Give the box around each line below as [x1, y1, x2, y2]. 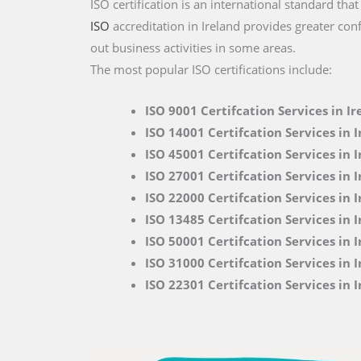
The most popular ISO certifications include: [90, 61, 332, 77]
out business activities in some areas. [90, 39, 296, 56]
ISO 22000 [144, 189, 205, 205]
